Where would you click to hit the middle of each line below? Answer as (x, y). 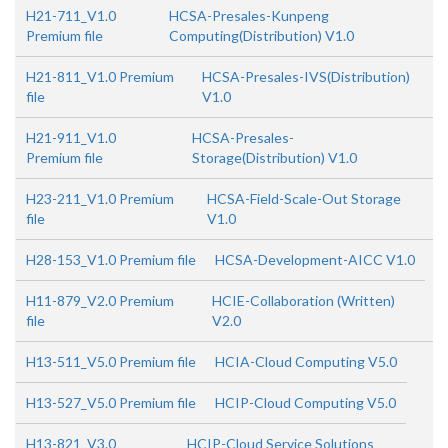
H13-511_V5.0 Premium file (111, 361)
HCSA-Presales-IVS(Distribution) (305, 76)
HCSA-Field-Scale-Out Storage (304, 198)
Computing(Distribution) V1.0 (262, 35)
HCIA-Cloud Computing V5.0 (306, 361)
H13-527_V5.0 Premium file (111, 402)
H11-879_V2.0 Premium (100, 300)
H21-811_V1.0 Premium (100, 76)
